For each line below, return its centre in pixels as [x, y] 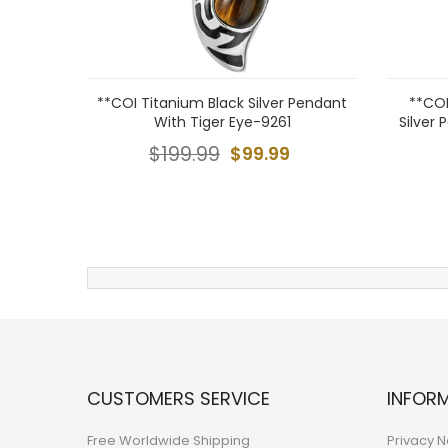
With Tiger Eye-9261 [222, 122]
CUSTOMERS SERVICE [178, 398]
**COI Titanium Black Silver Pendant [222, 103]
